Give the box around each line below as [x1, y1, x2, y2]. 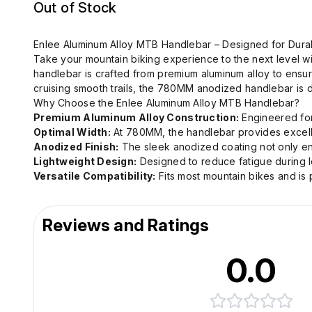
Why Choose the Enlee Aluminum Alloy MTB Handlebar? [33, 97, 299, 109]
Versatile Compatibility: [33, 170, 156, 182]
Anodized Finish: [33, 141, 119, 153]
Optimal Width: [33, 126, 111, 138]
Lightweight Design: [33, 155, 137, 167]
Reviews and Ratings [42, 215, 210, 235]
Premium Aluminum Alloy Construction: [33, 111, 240, 123]
